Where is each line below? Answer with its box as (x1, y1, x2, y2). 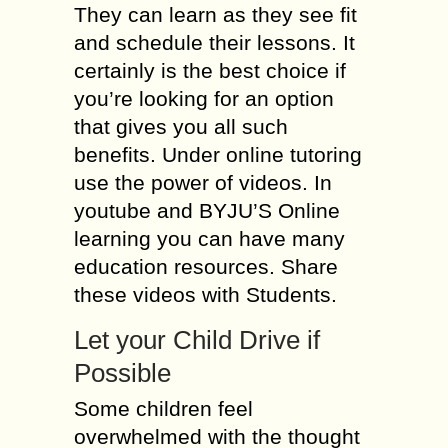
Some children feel (74, 397, 253, 420)
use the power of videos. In (74, 171, 332, 194)
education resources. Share (74, 255, 338, 278)
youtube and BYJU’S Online (74, 199, 340, 222)
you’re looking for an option (74, 87, 334, 110)
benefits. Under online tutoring (74, 143, 362, 166)
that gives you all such (74, 115, 288, 138)
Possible (74, 358, 171, 388)
